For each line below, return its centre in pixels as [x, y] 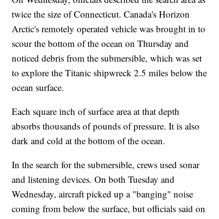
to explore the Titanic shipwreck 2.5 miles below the [109, 72]
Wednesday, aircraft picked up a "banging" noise [103, 194]
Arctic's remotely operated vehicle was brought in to [109, 28]
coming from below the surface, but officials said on [109, 208]
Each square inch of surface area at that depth [96, 111]
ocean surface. [40, 87]
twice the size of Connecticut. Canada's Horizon [101, 14]
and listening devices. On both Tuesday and [93, 179]
